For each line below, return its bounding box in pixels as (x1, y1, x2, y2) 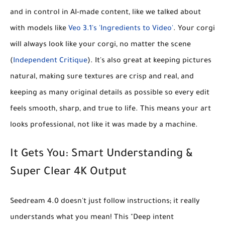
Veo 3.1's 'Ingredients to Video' (68, 25, 173, 33)
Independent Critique (13, 57, 87, 65)
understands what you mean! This (10, 213, 131, 222)
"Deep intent (131, 213, 174, 222)
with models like (10, 25, 68, 33)
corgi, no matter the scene (95, 41, 191, 49)
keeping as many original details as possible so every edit (10, 89, 209, 97)
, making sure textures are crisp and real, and (36, 73, 194, 81)
